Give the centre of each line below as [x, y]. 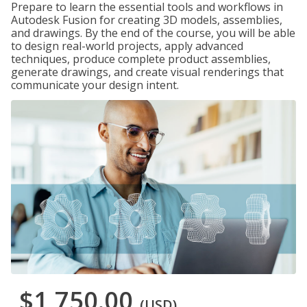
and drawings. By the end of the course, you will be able [153, 33]
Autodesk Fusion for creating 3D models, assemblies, [147, 20]
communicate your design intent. [95, 85]
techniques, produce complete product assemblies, [141, 59]
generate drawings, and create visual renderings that [147, 72]
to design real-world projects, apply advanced [127, 46]
